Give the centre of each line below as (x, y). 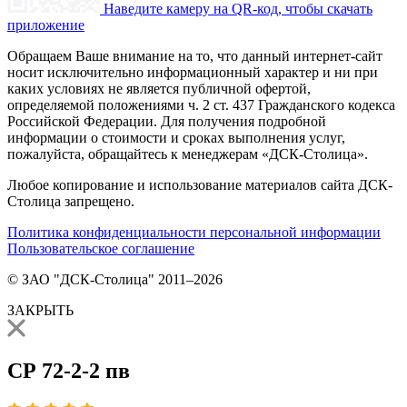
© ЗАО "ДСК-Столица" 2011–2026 (115, 280)
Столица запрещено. (71, 202)
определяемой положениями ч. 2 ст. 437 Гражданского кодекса (201, 105)
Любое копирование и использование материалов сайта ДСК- (200, 185)
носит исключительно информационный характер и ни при (193, 73)
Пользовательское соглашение (101, 249)
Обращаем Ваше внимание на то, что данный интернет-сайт (195, 56)
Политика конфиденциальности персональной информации (194, 233)
